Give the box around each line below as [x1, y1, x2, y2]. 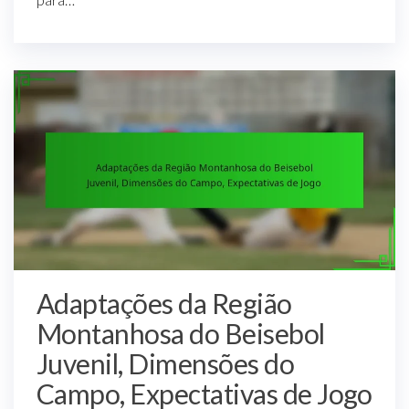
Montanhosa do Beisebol [37, 316, 325, 350]
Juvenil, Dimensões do [37, 346, 295, 380]
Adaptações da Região [37, 286, 292, 320]
